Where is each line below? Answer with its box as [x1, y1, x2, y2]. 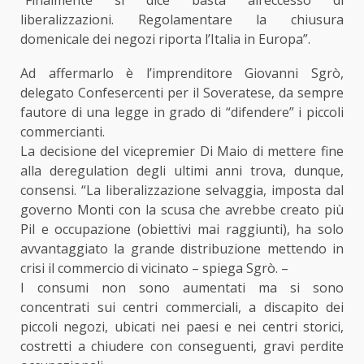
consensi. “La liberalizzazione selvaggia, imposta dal [20, 181, 344, 200]
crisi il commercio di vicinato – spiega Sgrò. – [20, 259, 288, 278]
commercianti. [20, 123, 105, 141]
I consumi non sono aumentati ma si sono [20, 279, 344, 297]
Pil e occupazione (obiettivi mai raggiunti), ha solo [20, 220, 344, 239]
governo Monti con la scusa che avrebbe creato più [20, 201, 344, 219]
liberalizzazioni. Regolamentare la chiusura [20, 11, 344, 29]
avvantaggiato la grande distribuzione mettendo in [20, 240, 344, 258]
